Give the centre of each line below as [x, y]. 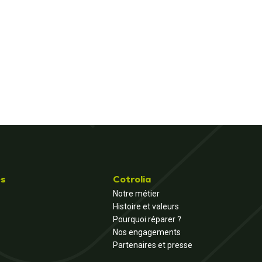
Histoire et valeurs [146, 206]
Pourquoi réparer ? [147, 219]
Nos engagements [147, 232]
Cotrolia [132, 179]
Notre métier [136, 194]
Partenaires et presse [153, 245]
